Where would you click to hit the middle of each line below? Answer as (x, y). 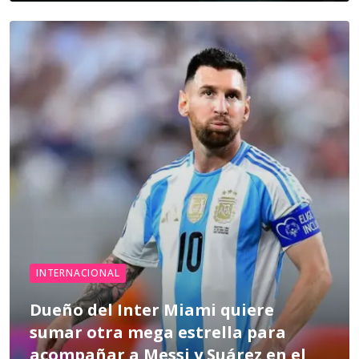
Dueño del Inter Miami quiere (152, 310)
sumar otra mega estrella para (158, 332)
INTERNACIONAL (78, 273)
